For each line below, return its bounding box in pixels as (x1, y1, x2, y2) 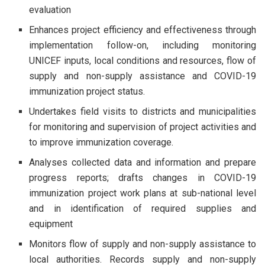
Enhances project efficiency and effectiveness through (29, 24, 256, 35)
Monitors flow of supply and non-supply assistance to (29, 238, 256, 250)
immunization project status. (29, 85, 146, 97)
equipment (29, 218, 73, 230)
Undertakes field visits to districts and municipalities (29, 105, 256, 117)
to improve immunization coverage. (29, 136, 174, 148)
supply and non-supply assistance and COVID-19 (29, 70, 256, 82)
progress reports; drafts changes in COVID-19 (29, 172, 256, 183)
